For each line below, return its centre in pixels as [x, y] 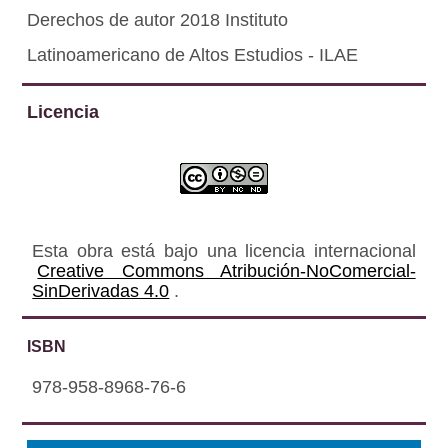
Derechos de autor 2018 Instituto [158, 19]
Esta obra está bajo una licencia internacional [224, 250]
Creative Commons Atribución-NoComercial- [226, 270]
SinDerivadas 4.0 [101, 290]
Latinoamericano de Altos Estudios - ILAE [193, 54]
